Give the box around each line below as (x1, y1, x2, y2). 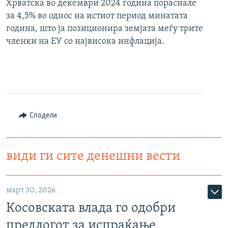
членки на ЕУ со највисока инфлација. (6, 37, 164, 47)
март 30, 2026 (6, 186, 55, 195)
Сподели (29, 111, 57, 120)
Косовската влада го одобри (6, 202, 176, 216)
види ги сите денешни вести (6, 150, 180, 164)
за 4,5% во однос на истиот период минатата (6, 11, 188, 21)
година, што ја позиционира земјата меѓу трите (6, 24, 203, 34)
